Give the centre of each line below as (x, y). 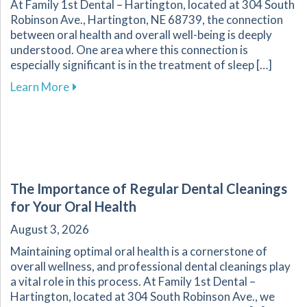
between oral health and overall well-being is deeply (141, 35)
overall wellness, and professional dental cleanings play (150, 267)
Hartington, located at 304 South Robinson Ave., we (143, 297)
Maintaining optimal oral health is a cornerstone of (139, 251)
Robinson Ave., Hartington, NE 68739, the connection (147, 20)
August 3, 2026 (50, 230)
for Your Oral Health (73, 207)
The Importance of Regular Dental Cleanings (149, 189)
